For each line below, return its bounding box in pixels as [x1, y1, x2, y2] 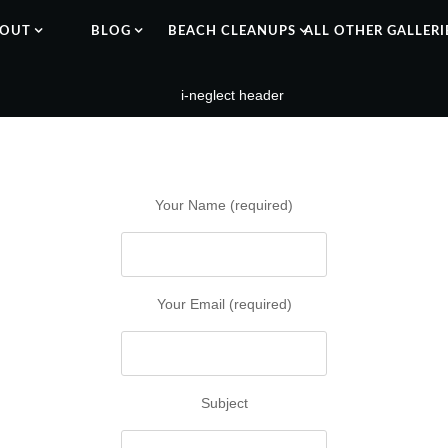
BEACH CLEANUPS [167, 25, 296, 38]
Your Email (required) [156, 296, 292, 313]
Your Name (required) [155, 197, 293, 214]
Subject [200, 395, 248, 412]
